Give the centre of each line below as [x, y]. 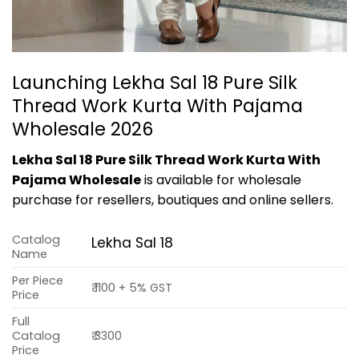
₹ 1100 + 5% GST [132, 287]
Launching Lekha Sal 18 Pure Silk [155, 82]
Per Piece [38, 280]
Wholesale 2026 [83, 129]
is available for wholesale [221, 179]
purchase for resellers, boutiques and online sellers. [173, 200]
